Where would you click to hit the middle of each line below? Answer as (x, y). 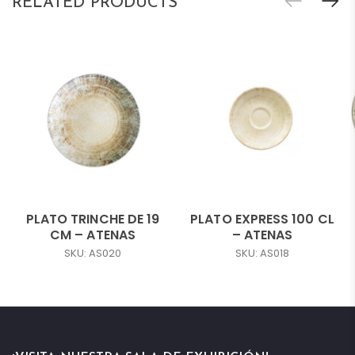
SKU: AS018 (262, 253)
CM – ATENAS (93, 235)
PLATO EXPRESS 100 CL (262, 219)
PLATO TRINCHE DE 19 (93, 219)
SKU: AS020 (93, 253)
